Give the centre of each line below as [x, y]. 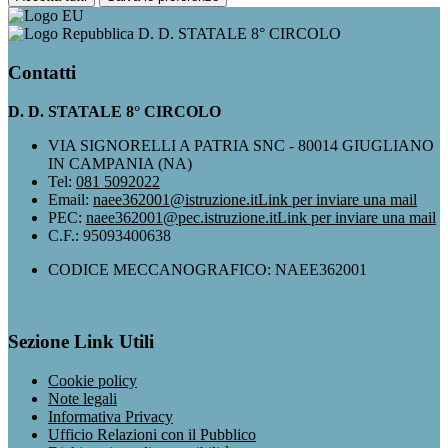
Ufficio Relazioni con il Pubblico [152, 434]
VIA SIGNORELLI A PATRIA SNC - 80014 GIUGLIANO [241, 145]
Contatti [42, 72]
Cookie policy [92, 380]
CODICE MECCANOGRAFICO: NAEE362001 [207, 269]
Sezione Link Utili [81, 342]
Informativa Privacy [110, 416]
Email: [70, 199]
